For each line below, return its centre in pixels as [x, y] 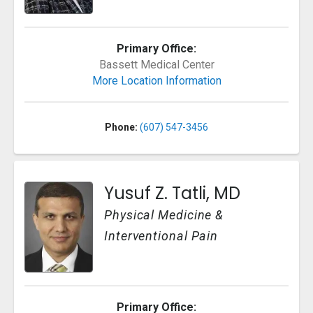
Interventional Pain [161, 235]
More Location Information [156, 80]
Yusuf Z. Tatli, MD [172, 193]
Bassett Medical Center [156, 64]
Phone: [121, 127]
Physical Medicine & [164, 214]
